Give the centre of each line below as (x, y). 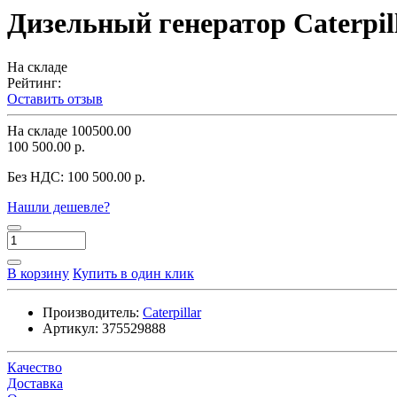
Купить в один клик (133, 273)
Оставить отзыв (55, 98)
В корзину (38, 273)
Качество (35, 367)
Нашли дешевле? (58, 206)
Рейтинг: (34, 82)
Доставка (35, 383)
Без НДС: (37, 176)
